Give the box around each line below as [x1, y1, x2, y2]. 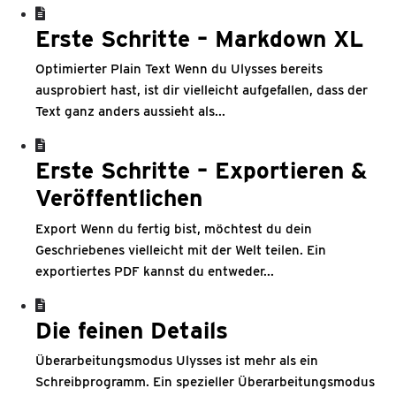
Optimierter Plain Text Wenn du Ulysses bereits [35, 61, 323, 77]
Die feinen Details [35, 316, 228, 344]
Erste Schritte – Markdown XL [35, 24, 363, 52]
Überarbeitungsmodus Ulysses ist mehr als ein [35, 353, 318, 369]
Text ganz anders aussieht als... [35, 103, 225, 119]
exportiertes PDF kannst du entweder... [35, 263, 274, 279]
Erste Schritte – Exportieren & [35, 156, 367, 184]
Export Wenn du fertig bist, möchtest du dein [35, 220, 312, 237]
